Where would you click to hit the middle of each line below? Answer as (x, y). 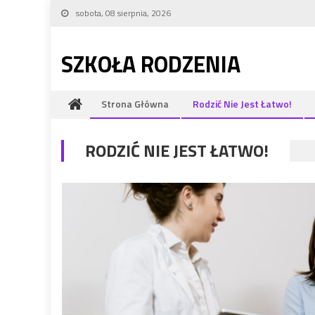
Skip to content (82, 9)
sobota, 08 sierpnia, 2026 (122, 13)
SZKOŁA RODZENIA (151, 64)
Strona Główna (135, 104)
